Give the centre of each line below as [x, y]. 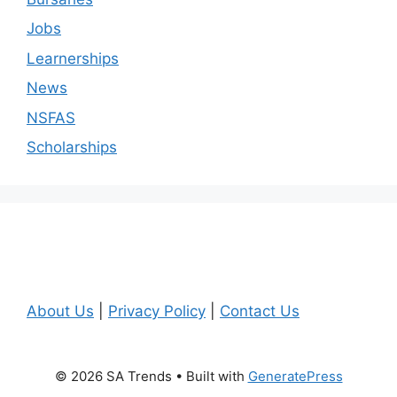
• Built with [210, 376]
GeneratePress [295, 376]
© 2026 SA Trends [113, 376]
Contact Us [260, 311]
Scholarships [72, 147]
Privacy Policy [157, 311]
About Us [60, 311]
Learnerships [73, 58]
